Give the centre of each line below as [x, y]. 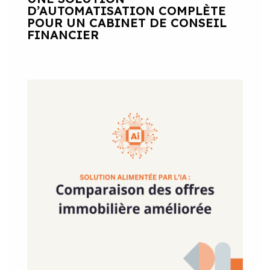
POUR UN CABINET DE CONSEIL [127, 22]
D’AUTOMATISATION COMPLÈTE [126, 10]
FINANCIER [63, 34]
